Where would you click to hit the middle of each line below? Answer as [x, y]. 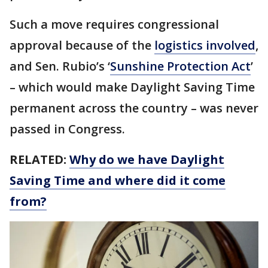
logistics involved [205, 45]
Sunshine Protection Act [180, 66]
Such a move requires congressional [114, 24]
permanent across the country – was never [134, 108]
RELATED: [39, 159]
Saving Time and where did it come [118, 180]
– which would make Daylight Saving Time [132, 87]
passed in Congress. [67, 129]
